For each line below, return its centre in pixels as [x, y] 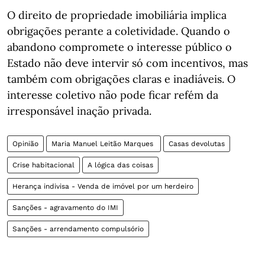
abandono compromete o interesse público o [119, 47]
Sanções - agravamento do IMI [65, 208]
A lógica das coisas [120, 165]
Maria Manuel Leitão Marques [104, 144]
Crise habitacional [43, 165]
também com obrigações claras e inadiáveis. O [121, 79]
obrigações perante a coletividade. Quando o [119, 31]
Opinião [25, 144]
